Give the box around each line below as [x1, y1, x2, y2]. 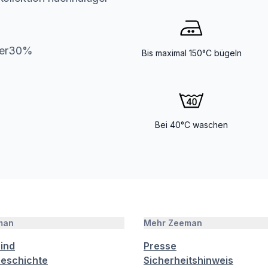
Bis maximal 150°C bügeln [141, 48, 242, 58]
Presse [144, 240, 176, 252]
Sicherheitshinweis [144, 254, 233, 266]
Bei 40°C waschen [155, 120, 228, 130]
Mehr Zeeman [144, 218, 202, 228]
